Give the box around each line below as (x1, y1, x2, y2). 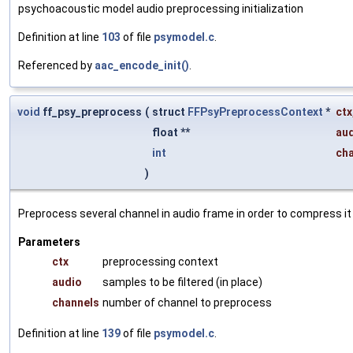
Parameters (18, 236, 80, 249)
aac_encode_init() (95, 59, 189, 72)
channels (52, 296, 99, 310)
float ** (152, 126, 192, 139)
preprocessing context (102, 255, 218, 269)
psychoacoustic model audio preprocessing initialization (18, 2, 303, 16)
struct (152, 106, 188, 119)
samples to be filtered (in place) (102, 276, 262, 289)
